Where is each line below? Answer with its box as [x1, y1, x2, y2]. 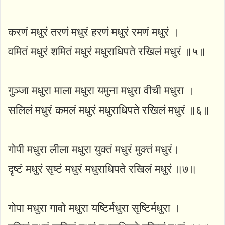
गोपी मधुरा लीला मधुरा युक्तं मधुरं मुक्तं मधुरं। [8, 143, 180, 156]
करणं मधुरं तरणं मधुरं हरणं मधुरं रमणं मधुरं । [8, 25, 179, 38]
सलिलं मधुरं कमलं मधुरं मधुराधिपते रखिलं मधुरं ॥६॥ [8, 103, 210, 117]
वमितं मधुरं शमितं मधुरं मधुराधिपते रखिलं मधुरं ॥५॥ [8, 45, 206, 58]
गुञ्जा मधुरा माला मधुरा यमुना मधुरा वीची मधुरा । [8, 84, 194, 97]
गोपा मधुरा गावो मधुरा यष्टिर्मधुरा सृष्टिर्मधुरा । [8, 201, 181, 214]
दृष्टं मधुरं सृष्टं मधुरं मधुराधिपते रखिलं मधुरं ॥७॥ [8, 162, 196, 175]
